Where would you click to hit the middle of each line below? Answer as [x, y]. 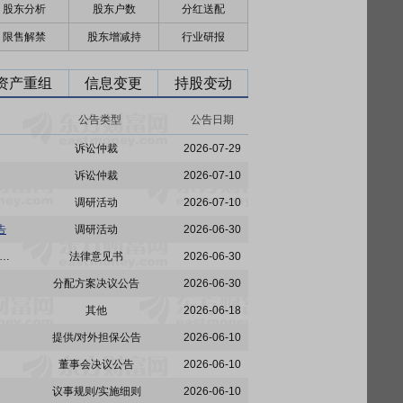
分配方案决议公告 [96, 283]
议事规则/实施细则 [96, 391]
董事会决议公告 [96, 364]
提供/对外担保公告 [96, 337]
